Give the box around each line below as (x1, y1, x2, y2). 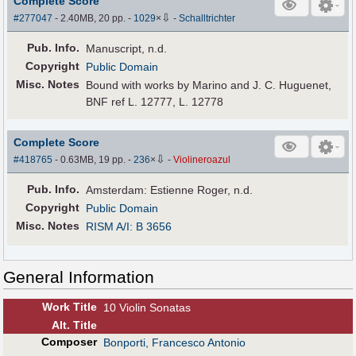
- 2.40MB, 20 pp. (52, 13, 129, 25)
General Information (3, 268, 154, 287)
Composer (41, 335, 97, 349)
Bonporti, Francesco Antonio (103, 336, 246, 350)
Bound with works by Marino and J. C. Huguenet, (86, 79, 332, 92)
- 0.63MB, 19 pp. (52, 154, 129, 166)
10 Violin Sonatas (103, 301, 191, 315)
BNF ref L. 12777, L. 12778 (86, 95, 224, 109)
